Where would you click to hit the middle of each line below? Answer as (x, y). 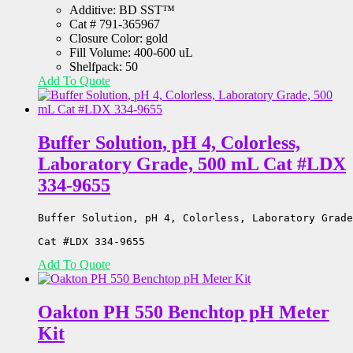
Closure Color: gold (119, 39)
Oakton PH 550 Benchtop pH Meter (184, 312)
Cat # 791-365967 (115, 24)
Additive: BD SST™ (122, 10)
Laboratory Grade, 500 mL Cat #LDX (192, 164)
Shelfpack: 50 (104, 67)
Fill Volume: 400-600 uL (131, 53)
